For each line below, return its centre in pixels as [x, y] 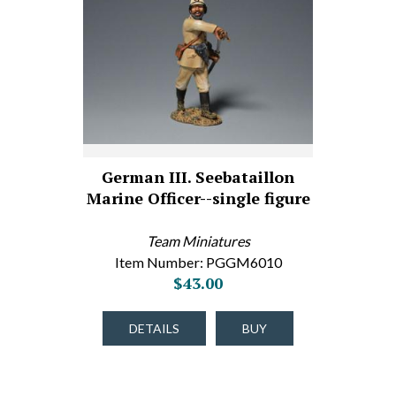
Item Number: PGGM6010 [198, 262]
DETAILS [154, 328]
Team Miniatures [198, 241]
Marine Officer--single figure [198, 198]
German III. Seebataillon [198, 177]
